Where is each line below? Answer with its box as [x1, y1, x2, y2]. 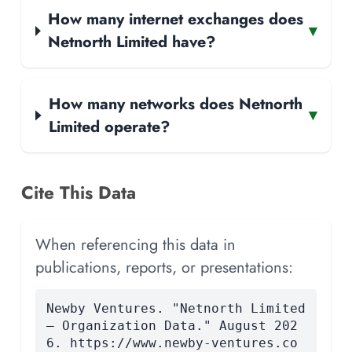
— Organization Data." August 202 [46, 317, 298, 333]
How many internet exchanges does [47, 8, 303, 31]
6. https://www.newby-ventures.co [46, 335, 298, 350]
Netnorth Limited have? [47, 31, 215, 53]
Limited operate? [48, 115, 170, 137]
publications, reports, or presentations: [35, 255, 293, 278]
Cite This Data [21, 179, 136, 205]
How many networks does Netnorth [48, 92, 302, 115]
